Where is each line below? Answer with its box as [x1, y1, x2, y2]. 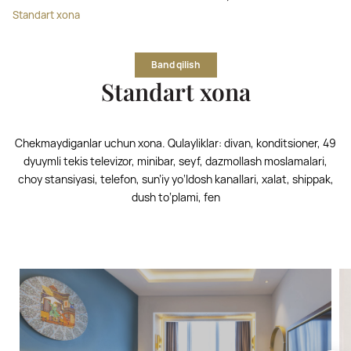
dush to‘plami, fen [131, 190, 220, 204]
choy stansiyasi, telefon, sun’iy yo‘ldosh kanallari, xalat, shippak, [17, 172, 334, 186]
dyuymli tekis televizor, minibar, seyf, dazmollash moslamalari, [24, 154, 327, 168]
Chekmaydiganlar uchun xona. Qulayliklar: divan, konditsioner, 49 [15, 136, 336, 150]
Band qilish [150, 58, 201, 71]
